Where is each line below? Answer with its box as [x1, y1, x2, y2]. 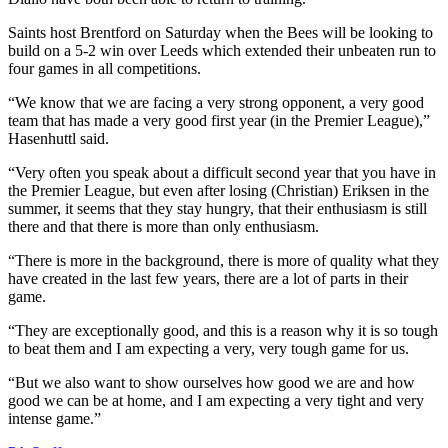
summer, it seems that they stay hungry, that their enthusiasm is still [8, 199, 427, 217]
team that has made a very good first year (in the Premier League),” [8, 111, 430, 129]
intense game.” [8, 409, 101, 427]
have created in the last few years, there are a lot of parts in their [8, 269, 408, 287]
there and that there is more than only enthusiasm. [8, 217, 319, 235]
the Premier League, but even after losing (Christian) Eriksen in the [8, 181, 429, 199]
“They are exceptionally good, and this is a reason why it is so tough [8, 321, 438, 339]
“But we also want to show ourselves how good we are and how [8, 373, 415, 391]
